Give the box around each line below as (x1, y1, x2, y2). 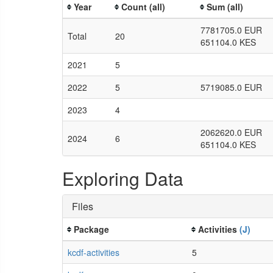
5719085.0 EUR (200, 80, 262, 93)
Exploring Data (62, 165, 183, 191)
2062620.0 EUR (200, 126, 262, 138)
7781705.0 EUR (200, 23, 262, 36)
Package (74, 222, 109, 235)
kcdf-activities (68, 246, 119, 258)
